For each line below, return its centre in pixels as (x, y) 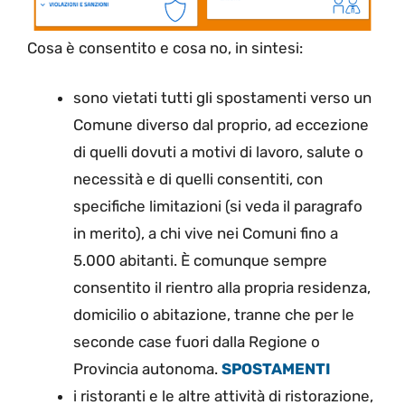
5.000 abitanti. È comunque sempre (200, 261)
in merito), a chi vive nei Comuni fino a (206, 234)
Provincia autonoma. (147, 369)
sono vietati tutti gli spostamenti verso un (222, 98)
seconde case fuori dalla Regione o (197, 342)
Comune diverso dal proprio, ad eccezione (221, 125)
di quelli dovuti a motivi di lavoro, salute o (218, 152)
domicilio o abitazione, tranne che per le (214, 315)
